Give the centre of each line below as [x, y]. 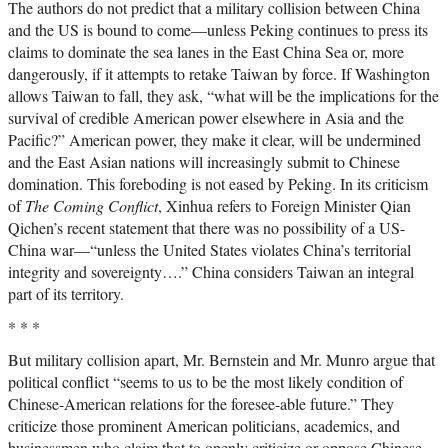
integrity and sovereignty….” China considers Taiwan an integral [211, 272]
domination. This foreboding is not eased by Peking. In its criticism [218, 184]
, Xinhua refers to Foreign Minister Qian [284, 206]
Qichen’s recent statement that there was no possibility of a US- [206, 228]
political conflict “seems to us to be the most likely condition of [205, 382]
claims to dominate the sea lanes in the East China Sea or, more [206, 52]
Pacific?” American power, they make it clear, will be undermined [214, 140]
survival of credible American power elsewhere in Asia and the [206, 118]
